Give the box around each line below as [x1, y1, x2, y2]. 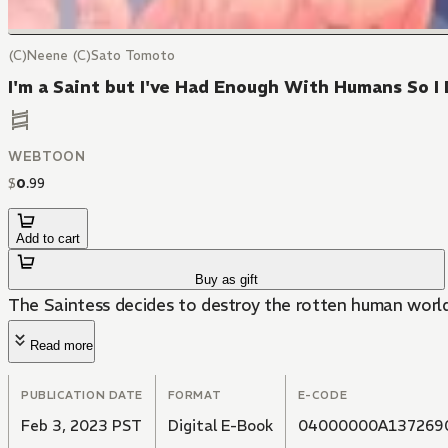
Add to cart [16, 231, 80, 247]
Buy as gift [195, 272, 259, 288]
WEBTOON [8, 148, 86, 166]
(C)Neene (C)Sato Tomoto [8, 47, 175, 64]
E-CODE [297, 388, 348, 403]
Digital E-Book [167, 416, 273, 436]
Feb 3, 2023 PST [21, 416, 142, 436]
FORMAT [167, 388, 222, 403]
